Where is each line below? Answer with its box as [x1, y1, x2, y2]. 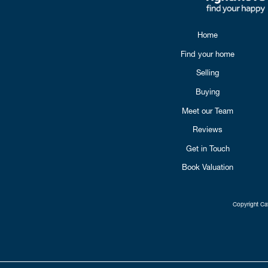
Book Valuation [182, 162, 233, 172]
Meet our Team [182, 105, 233, 115]
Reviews [193, 124, 223, 135]
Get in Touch [185, 143, 230, 153]
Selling [196, 68, 219, 78]
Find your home [181, 48, 234, 59]
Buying [196, 87, 220, 97]
